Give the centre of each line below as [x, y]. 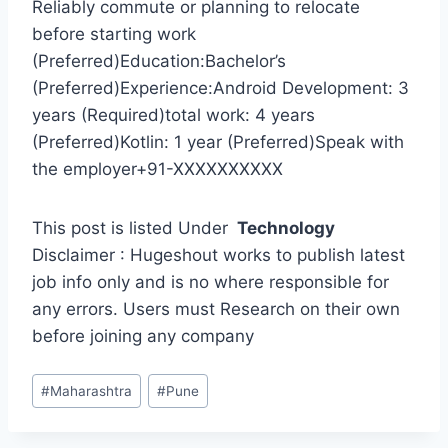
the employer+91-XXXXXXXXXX [157, 169]
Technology [284, 228]
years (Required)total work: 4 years [173, 115]
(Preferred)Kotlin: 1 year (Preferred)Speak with [218, 142]
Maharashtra [91, 390]
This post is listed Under [132, 228]
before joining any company [143, 336]
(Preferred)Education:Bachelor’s [159, 61]
